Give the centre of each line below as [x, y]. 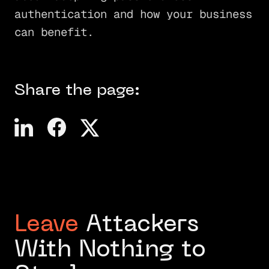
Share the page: [77, 91]
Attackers [138, 225]
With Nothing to [110, 250]
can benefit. [54, 32]
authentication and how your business [133, 14]
